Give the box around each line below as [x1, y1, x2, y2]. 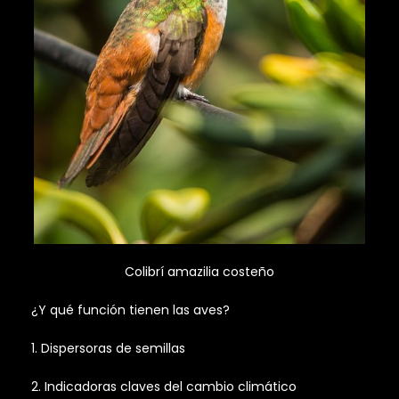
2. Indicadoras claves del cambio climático [31, 377, 297, 395]
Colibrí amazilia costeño [125, 262, 274, 281]
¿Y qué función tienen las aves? [31, 300, 230, 319]
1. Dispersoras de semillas [31, 338, 185, 357]
